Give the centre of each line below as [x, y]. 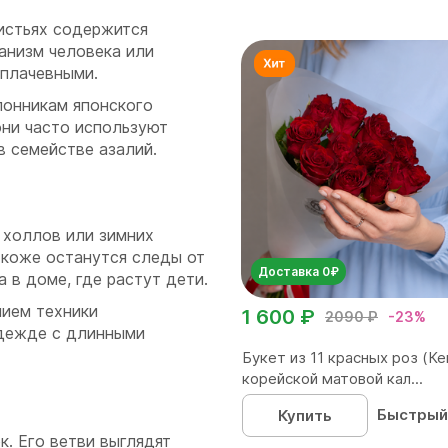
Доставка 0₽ [298, 271]
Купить [304, 415]
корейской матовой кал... [332, 378]
